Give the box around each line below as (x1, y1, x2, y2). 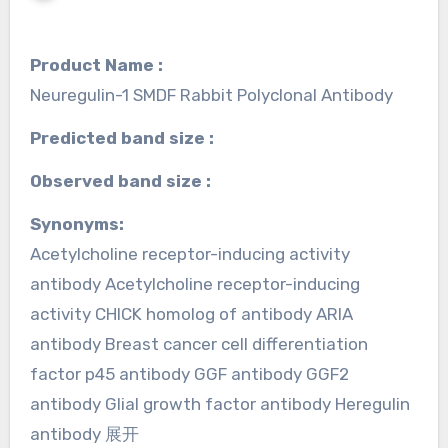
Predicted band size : (40, 127, 214, 148)
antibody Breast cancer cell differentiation (29, 333, 368, 354)
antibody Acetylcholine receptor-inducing (29, 273, 360, 294)
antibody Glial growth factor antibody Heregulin (29, 393, 410, 414)
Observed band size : (41, 170, 211, 191)
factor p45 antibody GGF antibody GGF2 (29, 363, 349, 384)
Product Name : (29, 54, 163, 75)
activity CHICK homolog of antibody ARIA (29, 303, 353, 324)
